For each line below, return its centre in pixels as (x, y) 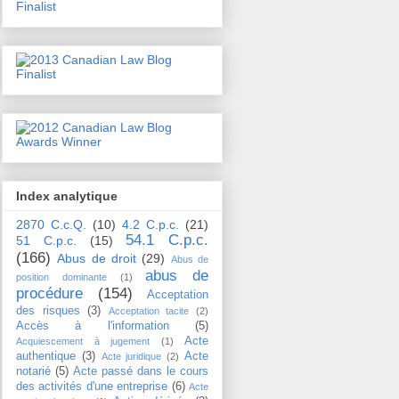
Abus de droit (97, 258)
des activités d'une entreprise (92, 386)
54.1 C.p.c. (167, 240)
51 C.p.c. (46, 240)
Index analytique (67, 195)
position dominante (61, 277)
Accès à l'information (93, 326)
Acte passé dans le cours (141, 371)
